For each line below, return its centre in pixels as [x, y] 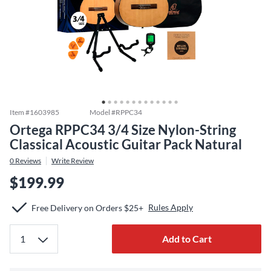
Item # [20, 112]
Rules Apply [171, 207]
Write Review [73, 161]
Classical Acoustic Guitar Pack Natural [126, 144]
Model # [103, 112]
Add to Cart [187, 239]
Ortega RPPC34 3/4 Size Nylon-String [123, 130]
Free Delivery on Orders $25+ [87, 207]
